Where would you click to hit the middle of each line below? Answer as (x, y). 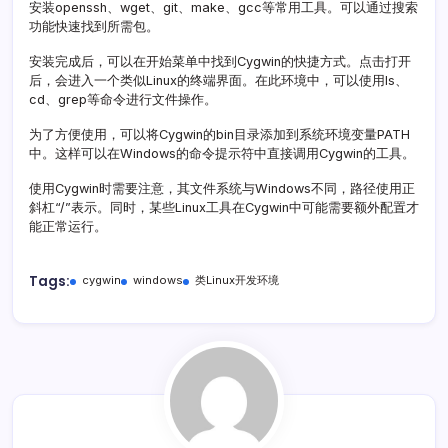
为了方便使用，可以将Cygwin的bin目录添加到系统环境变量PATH (219, 135)
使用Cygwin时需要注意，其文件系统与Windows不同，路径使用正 (222, 189)
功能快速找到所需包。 (94, 27)
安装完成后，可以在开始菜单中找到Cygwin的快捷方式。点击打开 (220, 62)
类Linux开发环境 (237, 280)
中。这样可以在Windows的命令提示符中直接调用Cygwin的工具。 (222, 154)
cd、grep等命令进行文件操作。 (123, 100)
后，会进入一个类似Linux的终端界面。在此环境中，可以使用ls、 (218, 81)
